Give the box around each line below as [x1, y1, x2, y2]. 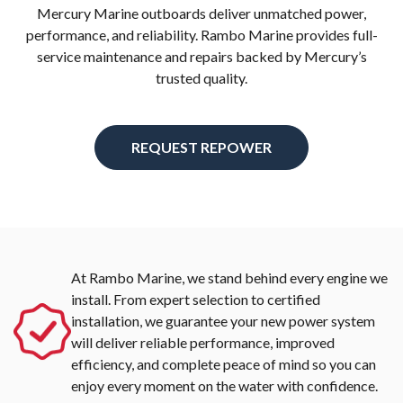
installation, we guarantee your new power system [71, 312, 375, 330]
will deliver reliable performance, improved [71, 334, 335, 352]
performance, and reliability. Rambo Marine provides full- [25, 26, 378, 44]
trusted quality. [156, 69, 247, 87]
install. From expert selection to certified [71, 291, 320, 309]
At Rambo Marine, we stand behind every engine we [71, 269, 388, 287]
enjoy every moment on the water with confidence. [71, 377, 378, 395]
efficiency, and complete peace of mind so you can [71, 355, 376, 373]
